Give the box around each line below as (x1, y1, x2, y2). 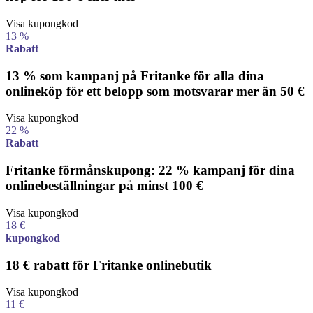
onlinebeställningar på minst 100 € (6, 178, 203, 194)
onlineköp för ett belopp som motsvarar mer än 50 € (6, 83, 305, 99)
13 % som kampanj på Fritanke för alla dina (6, 68, 264, 83)
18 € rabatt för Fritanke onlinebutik (6, 257, 212, 272)
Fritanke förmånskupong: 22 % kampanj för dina (6, 163, 295, 178)
